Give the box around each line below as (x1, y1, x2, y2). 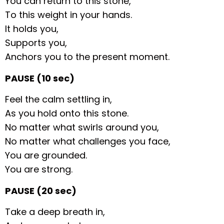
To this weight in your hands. (5, 8, 132, 21)
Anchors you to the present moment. (5, 50, 170, 63)
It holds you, (5, 22, 59, 35)
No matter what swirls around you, (5, 121, 159, 134)
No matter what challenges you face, (5, 135, 171, 148)
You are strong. (5, 163, 73, 176)
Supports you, (5, 36, 67, 49)
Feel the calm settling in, (5, 93, 112, 106)
